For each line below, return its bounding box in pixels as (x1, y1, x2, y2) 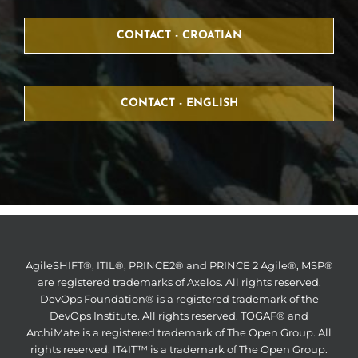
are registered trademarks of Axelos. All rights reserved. (37, 275, 321, 288)
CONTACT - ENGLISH (120, 97, 238, 109)
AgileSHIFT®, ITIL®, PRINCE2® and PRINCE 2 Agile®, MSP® (25, 258, 333, 272)
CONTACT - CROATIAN (116, 29, 242, 42)
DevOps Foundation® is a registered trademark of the (39, 292, 319, 305)
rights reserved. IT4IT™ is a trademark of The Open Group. (30, 342, 328, 356)
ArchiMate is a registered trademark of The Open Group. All (26, 325, 332, 339)
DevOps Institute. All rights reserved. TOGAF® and (50, 308, 308, 322)
